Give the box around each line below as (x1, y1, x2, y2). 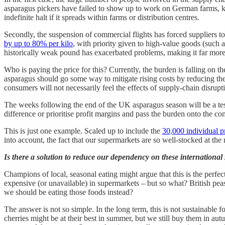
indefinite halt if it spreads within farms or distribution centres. (4, 13, 199, 22)
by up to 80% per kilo (4, 39, 73, 48)
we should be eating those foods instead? (4, 187, 133, 196)
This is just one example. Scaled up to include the (4, 126, 162, 135)
